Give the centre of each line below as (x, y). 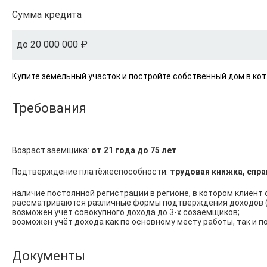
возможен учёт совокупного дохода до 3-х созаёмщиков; (126, 212)
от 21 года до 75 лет (134, 150)
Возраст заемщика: (52, 150)
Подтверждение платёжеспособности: (91, 172)
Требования (49, 108)
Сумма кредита (47, 15)
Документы (49, 256)
